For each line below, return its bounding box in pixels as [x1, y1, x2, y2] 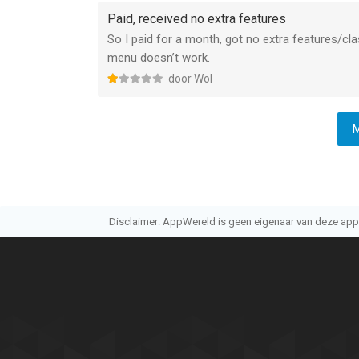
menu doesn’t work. [107, 50, 210, 65]
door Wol [168, 72, 212, 85]
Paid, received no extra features [107, 11, 286, 26]
